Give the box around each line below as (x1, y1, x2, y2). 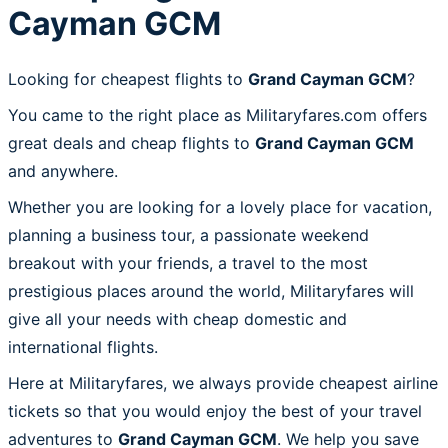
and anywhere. (8, 160, 118, 181)
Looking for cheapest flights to (8, 68, 248, 89)
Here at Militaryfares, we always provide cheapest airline (8, 372, 438, 393)
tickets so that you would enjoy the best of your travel (8, 400, 422, 421)
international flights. (8, 336, 158, 357)
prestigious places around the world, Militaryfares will (8, 280, 414, 301)
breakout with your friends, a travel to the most (8, 252, 368, 273)
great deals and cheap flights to (8, 132, 255, 153)
